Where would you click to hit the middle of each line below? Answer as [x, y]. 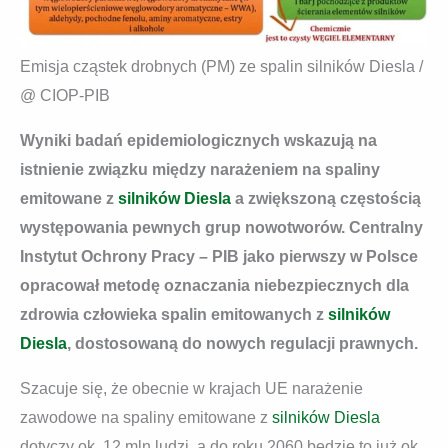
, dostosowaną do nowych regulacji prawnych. [242, 343]
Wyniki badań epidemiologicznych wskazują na [198, 140]
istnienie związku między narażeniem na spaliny [200, 169]
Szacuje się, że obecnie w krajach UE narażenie [191, 388]
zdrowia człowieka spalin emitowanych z [172, 314]
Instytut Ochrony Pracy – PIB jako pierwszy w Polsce [219, 256]
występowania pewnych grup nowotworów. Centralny [221, 227]
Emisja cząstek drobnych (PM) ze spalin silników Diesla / [221, 66]
